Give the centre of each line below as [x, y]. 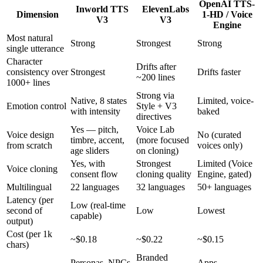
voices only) [220, 146]
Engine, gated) [224, 174]
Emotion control [36, 106]
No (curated [219, 135]
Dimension [37, 15]
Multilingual [29, 187]
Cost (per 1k [29, 234]
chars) [18, 245]
